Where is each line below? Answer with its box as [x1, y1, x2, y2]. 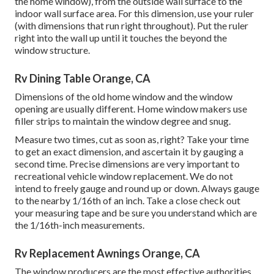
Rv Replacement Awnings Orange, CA [15, 246, 200, 261]
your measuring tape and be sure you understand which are [15, 207, 257, 219]
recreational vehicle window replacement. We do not [15, 170, 233, 182]
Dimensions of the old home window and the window [15, 91, 232, 103]
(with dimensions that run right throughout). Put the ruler [15, 20, 248, 32]
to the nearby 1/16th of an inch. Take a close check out [15, 194, 240, 207]
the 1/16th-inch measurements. [15, 219, 144, 231]
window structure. [15, 44, 90, 56]
